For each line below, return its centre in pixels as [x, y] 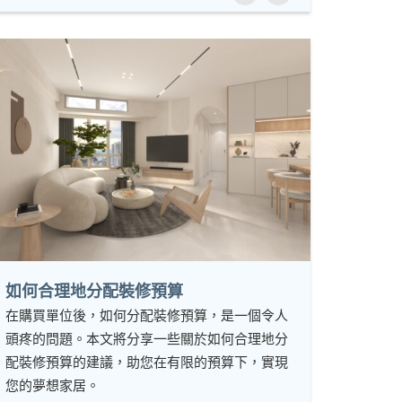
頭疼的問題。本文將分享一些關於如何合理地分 [147, 339]
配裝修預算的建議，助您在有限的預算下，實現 [147, 362]
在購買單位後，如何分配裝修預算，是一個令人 [147, 315]
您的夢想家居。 [52, 385]
